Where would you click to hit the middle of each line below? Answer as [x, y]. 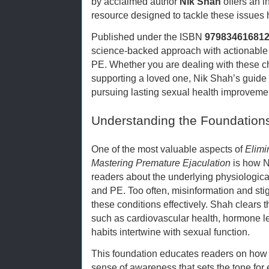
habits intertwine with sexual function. [171, 232]
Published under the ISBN [148, 37]
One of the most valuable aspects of [168, 149]
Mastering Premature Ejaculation [161, 163]
